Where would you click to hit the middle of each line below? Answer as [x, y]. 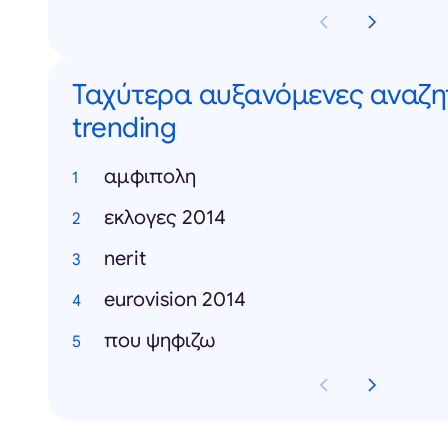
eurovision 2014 [175, 300]
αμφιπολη [150, 177]
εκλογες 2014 [165, 218]
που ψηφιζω [160, 341]
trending [124, 128]
